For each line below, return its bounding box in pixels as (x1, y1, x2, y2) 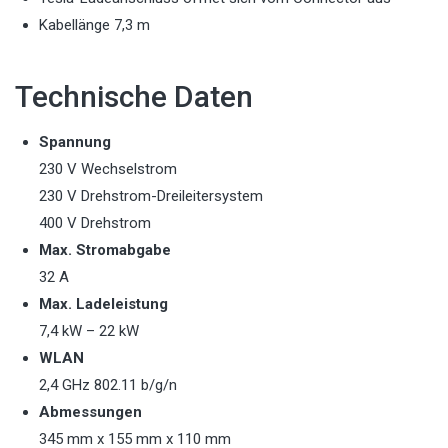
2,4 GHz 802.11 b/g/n (39, 376, 177, 395)
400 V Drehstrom (39, 214, 151, 233)
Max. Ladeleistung (39, 295, 168, 314)
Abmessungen (39, 403, 142, 422)
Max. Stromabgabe (39, 241, 171, 260)
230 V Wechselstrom (39, 160, 177, 179)
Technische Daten (15, 79, 253, 115)
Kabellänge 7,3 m (39, 16, 150, 35)
